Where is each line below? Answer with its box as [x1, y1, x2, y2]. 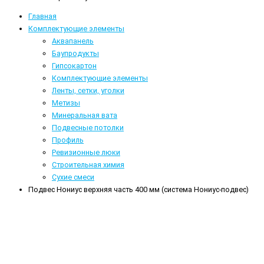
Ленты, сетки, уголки [52, 86, 124, 95]
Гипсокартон [52, 61, 97, 71]
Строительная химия [52, 160, 124, 170]
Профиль [52, 136, 84, 145]
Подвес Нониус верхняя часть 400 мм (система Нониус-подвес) [28, 185, 249, 194]
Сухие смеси [52, 173, 94, 182]
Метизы [52, 98, 80, 108]
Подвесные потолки [52, 123, 124, 133]
